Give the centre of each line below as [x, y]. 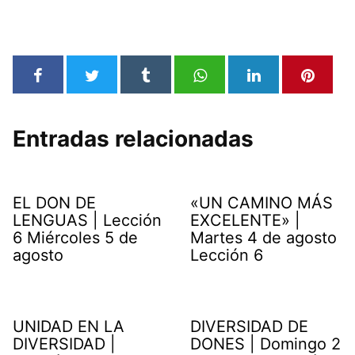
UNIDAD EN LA [69, 326]
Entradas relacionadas [133, 138]
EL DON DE [54, 202]
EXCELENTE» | [245, 220]
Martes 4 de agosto [263, 237]
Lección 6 [227, 255]
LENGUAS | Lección [87, 220]
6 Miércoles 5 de [75, 237]
